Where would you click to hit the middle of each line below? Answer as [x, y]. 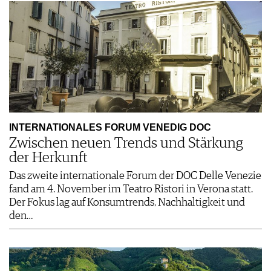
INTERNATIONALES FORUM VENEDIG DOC [110, 127]
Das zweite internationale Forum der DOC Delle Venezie [135, 176]
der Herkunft [48, 158]
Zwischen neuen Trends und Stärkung [126, 143]
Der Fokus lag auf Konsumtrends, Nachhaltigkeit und [127, 202]
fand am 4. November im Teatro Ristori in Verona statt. [131, 189]
